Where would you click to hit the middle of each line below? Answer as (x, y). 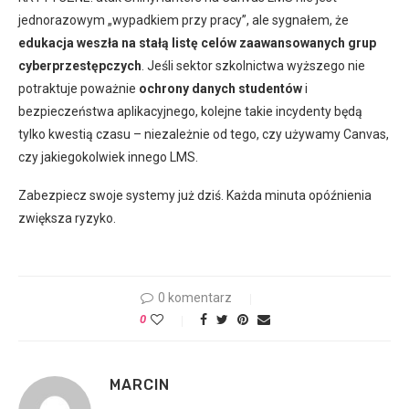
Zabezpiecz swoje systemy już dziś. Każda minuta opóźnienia (195, 195)
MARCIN (140, 385)
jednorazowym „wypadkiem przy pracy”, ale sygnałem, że (184, 20)
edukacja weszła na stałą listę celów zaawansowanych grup (197, 43)
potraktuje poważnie (79, 89)
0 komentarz (194, 298)
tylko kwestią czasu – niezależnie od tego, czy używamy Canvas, (204, 134)
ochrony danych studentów (220, 89)
